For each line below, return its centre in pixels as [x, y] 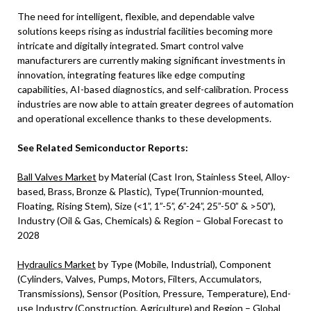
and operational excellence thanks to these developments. [144, 118]
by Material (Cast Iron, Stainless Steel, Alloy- [193, 176]
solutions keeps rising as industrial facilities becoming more [145, 31]
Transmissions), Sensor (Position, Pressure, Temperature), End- [154, 293]
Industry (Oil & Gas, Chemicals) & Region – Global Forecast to [150, 220]
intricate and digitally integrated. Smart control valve [131, 45]
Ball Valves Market [57, 176]
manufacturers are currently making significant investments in [151, 60]
